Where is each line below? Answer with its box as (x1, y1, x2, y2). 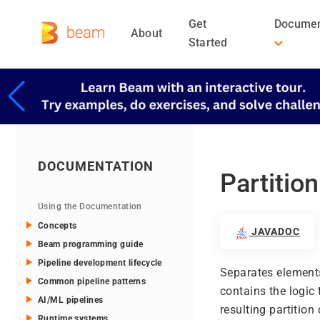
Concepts (38, 221, 77, 231)
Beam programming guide (38, 239, 144, 250)
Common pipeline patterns (38, 276, 146, 287)
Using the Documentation (38, 201, 142, 212)
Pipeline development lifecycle (38, 258, 162, 269)
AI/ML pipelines (38, 295, 104, 306)
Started (189, 36, 228, 49)
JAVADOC (249, 226, 300, 238)
